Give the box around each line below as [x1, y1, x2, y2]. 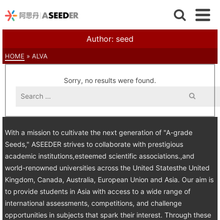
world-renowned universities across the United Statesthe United [5, 164, 210, 172]
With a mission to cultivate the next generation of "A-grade [5, 128, 192, 137]
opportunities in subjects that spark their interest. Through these [5, 211, 211, 219]
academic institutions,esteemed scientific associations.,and [5, 152, 194, 160]
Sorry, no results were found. [64, 76, 156, 84]
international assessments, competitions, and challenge [5, 199, 182, 207]
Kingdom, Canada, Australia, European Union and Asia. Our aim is [5, 175, 214, 184]
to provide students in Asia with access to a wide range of [5, 187, 191, 195]
